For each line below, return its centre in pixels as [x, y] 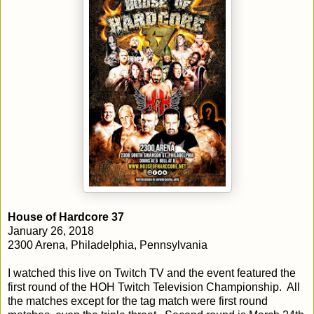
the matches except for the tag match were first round [138, 301]
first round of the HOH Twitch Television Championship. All [154, 287]
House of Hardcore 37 [67, 217]
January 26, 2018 [51, 231]
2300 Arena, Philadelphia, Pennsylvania [108, 245]
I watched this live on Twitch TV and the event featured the [152, 273]
